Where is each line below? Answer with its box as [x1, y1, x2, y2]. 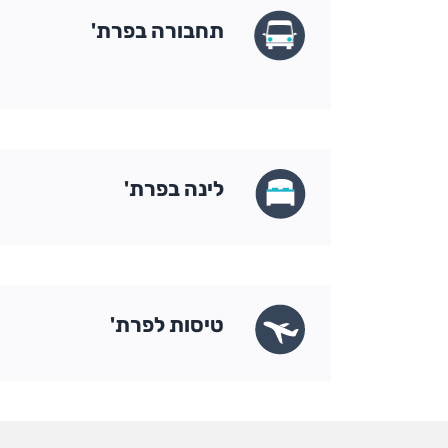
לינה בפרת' [124, 176, 224, 201]
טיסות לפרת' [110, 312, 224, 337]
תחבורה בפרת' [91, 18, 224, 43]
